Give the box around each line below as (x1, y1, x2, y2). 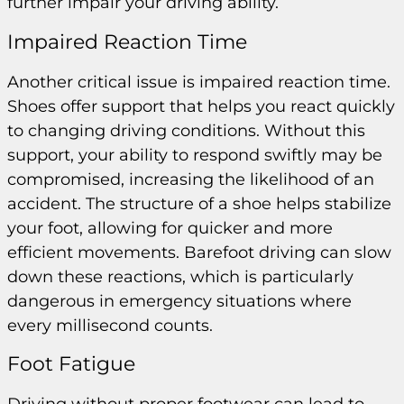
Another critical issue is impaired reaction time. (7, 71, 390, 92)
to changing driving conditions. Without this (7, 120, 365, 141)
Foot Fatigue (7, 352, 135, 377)
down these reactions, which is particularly (7, 266, 353, 287)
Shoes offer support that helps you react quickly (7, 96, 395, 116)
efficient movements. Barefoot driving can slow (7, 242, 391, 262)
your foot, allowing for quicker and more (7, 217, 333, 238)
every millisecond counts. (7, 315, 213, 335)
